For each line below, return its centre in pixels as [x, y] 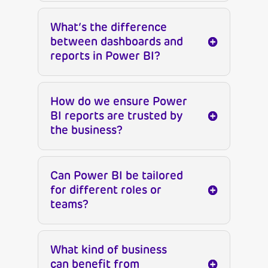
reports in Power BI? [105, 56]
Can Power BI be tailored [116, 176]
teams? [69, 205]
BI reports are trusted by [116, 116]
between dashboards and [116, 42]
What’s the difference [108, 28]
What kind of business [108, 250]
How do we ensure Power [118, 102]
